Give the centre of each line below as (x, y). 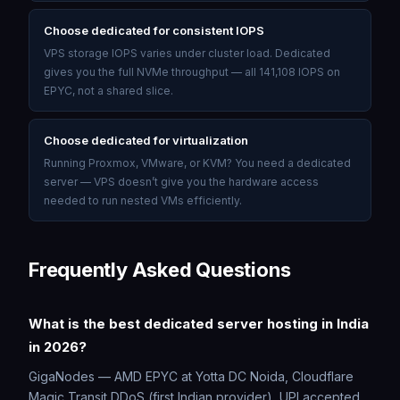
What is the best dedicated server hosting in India (199, 323)
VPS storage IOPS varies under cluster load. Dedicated (187, 53)
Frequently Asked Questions (160, 269)
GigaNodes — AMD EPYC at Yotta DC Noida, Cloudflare (191, 376)
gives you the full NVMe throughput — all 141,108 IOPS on (192, 71)
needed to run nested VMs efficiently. (143, 200)
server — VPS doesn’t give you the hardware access (181, 181)
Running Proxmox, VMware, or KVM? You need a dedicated (197, 162)
